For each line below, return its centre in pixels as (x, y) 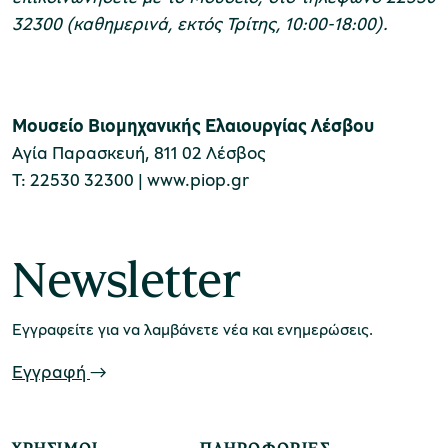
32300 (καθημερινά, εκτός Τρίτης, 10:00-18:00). (200, 23)
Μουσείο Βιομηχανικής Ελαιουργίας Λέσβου (193, 125)
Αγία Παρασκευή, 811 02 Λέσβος (139, 152)
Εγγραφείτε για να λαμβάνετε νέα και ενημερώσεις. (192, 329)
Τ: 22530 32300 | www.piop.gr (130, 179)
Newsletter (126, 280)
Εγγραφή (51, 371)
